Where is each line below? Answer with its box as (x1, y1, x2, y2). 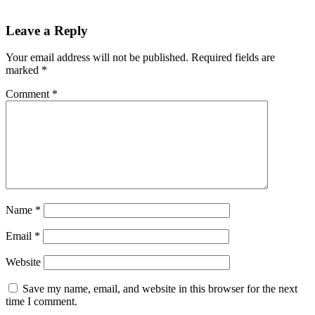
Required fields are (191, 51, 275, 64)
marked (6, 64, 41, 77)
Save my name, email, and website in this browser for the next (22, 283, 297, 295)
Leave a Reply (6, 22, 88, 38)
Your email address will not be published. (6, 51, 188, 64)
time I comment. (6, 295, 77, 308)
